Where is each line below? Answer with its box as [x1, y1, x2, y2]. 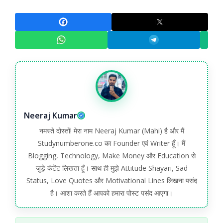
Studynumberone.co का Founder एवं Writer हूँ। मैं [38, 138, 185, 148]
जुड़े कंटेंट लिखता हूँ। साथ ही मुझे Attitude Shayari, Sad [35, 163, 188, 173]
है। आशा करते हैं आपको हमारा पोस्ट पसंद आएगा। [50, 188, 173, 198]
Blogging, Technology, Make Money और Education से [27, 151, 196, 161]
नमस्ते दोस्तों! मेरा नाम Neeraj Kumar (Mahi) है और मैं [39, 126, 184, 136]
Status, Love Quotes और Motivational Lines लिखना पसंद [26, 176, 197, 186]
